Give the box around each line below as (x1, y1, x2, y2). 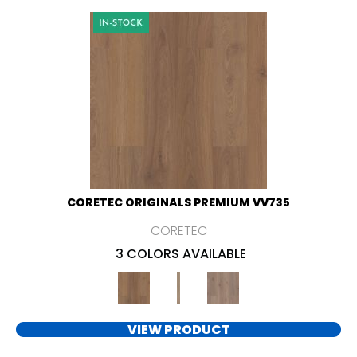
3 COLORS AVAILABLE (116, 245, 246, 264)
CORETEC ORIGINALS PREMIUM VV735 (67, 194, 290, 211)
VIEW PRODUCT (127, 320, 230, 339)
